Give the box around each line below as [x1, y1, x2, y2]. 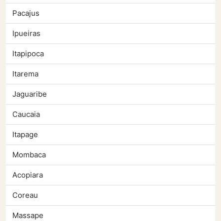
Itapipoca [12, 49, 44, 59]
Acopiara [12, 170, 43, 180]
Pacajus [12, 8, 39, 18]
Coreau [12, 190, 38, 200]
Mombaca [12, 150, 46, 160]
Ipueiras [12, 29, 40, 38]
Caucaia [12, 110, 40, 119]
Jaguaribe [12, 89, 47, 99]
